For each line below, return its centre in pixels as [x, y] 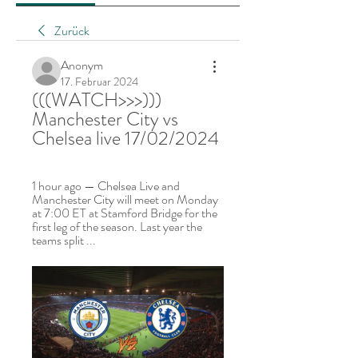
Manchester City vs [105, 119]
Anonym [82, 65]
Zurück [72, 31]
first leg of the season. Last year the [117, 227]
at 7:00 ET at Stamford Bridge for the [125, 213]
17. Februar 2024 [99, 82]
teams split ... [64, 240]
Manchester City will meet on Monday [125, 199]
